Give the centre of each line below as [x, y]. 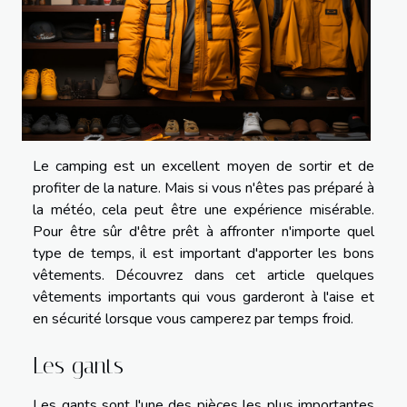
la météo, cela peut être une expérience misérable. [203, 209]
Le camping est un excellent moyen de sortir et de [203, 166]
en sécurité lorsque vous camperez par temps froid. [193, 318]
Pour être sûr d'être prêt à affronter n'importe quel [203, 231]
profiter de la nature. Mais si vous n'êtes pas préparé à [203, 188]
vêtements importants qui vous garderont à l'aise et [203, 297]
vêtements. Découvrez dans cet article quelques [203, 275]
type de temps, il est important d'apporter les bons [203, 253]
